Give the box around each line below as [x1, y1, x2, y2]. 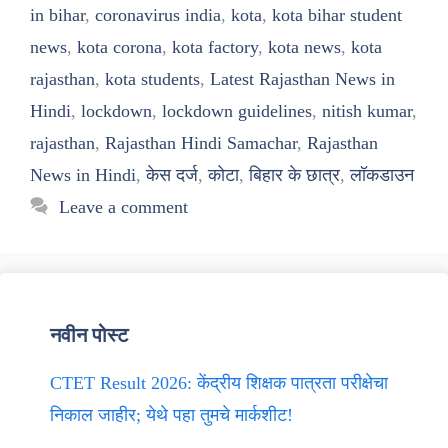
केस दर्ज [146, 164, 198, 185]
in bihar [30, 4, 85, 25]
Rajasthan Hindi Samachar [105, 132, 297, 153]
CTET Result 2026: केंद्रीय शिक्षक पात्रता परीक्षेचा [50, 372, 388, 393]
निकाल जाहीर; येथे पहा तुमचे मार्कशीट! [50, 404, 293, 425]
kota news [268, 36, 341, 57]
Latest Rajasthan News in [210, 68, 395, 89]
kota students [105, 68, 200, 89]
